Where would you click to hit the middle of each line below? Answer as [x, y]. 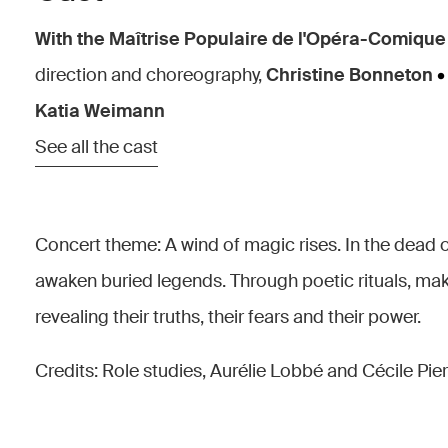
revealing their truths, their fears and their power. [230, 317]
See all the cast [96, 147]
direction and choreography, [148, 75]
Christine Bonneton [347, 75]
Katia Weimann [100, 111]
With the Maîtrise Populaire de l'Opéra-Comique [240, 39]
